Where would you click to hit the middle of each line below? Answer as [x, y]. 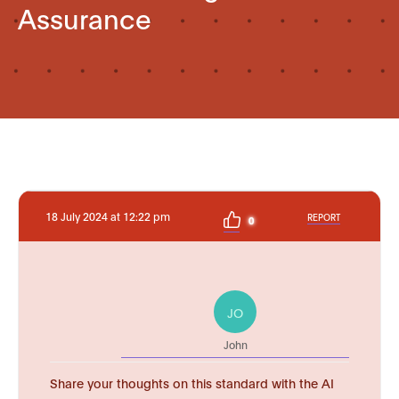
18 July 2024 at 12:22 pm [108, 216]
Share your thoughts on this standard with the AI [192, 383]
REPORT [324, 216]
